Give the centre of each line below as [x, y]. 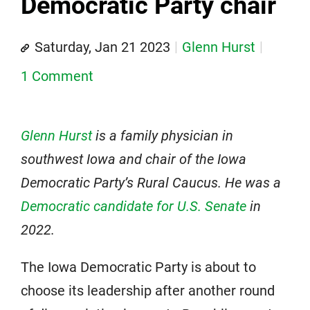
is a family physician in [163, 136]
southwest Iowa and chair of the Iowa [134, 159]
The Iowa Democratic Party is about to [138, 267]
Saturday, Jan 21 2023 [102, 47]
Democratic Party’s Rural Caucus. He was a [151, 183]
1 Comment [57, 76]
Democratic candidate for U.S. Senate [134, 206]
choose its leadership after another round [148, 291]
